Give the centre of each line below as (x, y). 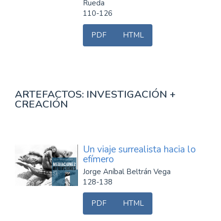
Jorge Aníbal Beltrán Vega (127, 171)
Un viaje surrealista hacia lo (139, 149)
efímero (98, 159)
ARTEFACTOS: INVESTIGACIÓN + (95, 94)
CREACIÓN (41, 104)
